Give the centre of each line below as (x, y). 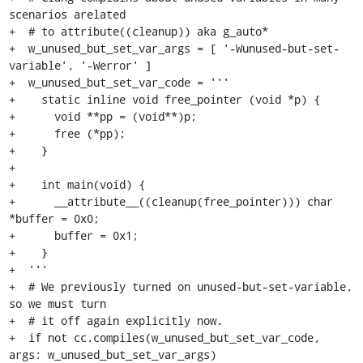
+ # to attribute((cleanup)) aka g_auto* (138, 31)
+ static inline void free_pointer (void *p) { (164, 99)
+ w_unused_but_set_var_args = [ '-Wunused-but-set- (174, 48)
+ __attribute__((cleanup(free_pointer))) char (171, 201)
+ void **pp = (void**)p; (102, 116)
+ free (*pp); (67, 133)
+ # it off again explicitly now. (115, 320)
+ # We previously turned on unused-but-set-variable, (180, 286)
